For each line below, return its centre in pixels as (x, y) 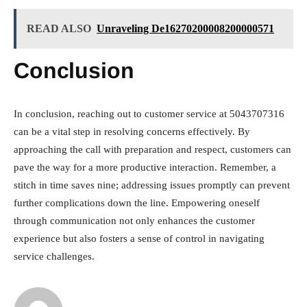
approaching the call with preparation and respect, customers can (152, 149)
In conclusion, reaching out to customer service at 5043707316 (149, 113)
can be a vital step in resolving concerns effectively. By (132, 131)
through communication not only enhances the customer (134, 220)
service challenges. (54, 256)
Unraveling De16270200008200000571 (185, 28)
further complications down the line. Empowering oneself (137, 202)
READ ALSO (59, 28)
